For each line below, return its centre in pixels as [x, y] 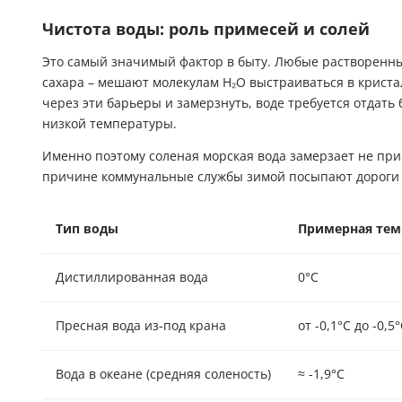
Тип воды [87, 229]
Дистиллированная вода [132, 278]
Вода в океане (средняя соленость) [163, 375]
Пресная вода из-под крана [141, 326]
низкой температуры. [109, 124]
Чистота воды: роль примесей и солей [206, 30]
